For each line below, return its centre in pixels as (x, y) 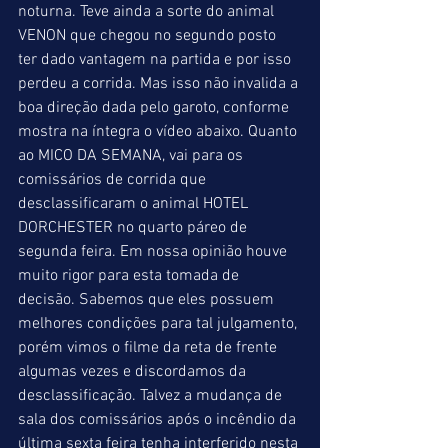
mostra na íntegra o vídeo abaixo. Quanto (159, 132)
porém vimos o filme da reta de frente (149, 348)
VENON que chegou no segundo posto (149, 36)
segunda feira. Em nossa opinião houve (154, 252)
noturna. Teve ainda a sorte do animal (148, 12)
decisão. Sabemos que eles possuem (148, 300)
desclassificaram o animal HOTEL (135, 204)
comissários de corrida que (114, 180)
